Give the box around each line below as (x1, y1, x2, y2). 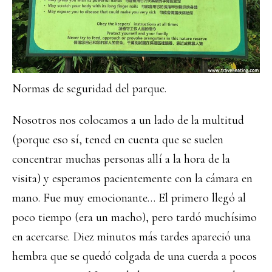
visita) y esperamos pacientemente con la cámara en (12, 171, 253, 186)
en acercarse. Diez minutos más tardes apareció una (12, 229, 251, 244)
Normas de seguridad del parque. (12, 81, 166, 96)
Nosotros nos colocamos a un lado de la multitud (12, 113, 244, 127)
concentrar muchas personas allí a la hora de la (12, 152, 230, 166)
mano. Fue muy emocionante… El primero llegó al (12, 191, 246, 205)
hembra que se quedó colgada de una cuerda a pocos (12, 249, 257, 263)
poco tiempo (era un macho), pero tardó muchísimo (12, 210, 257, 225)
